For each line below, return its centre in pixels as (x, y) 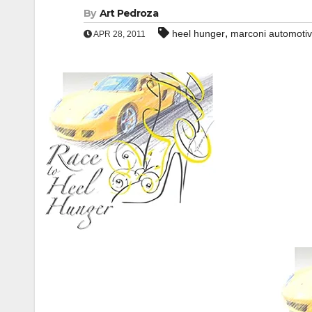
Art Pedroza (128, 13)
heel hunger (198, 33)
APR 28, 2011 (119, 34)
